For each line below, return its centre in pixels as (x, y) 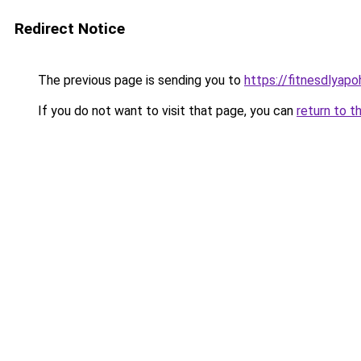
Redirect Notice (70, 29)
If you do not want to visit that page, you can (166, 111)
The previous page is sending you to (139, 80)
